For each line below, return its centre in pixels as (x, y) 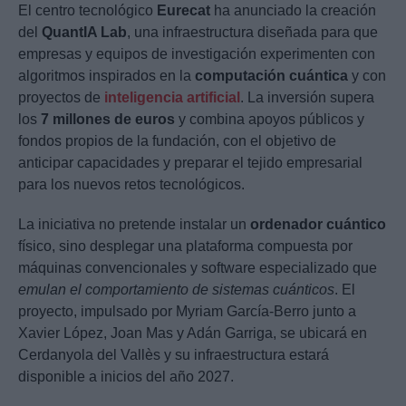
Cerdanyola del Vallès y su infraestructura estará (174, 355)
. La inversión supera (307, 98)
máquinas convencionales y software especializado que (198, 268)
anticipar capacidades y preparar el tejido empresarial (190, 163)
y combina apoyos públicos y (270, 120)
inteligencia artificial (172, 98)
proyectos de (61, 98)
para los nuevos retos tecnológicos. (131, 185)
